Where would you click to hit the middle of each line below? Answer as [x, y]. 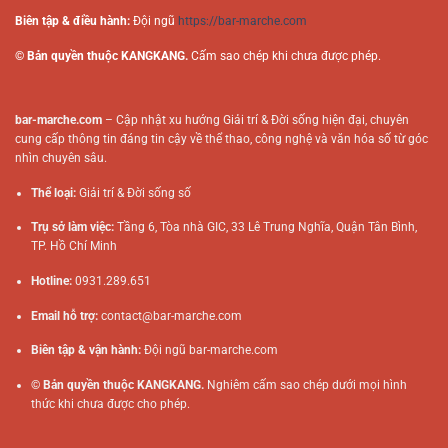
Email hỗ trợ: [64, 315]
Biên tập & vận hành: [85, 350]
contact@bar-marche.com [171, 315]
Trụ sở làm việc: [72, 227]
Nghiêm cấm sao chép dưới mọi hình [305, 384]
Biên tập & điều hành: [72, 21]
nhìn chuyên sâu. [61, 158]
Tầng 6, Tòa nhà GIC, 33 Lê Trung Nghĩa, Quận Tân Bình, [265, 227]
